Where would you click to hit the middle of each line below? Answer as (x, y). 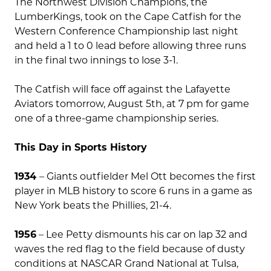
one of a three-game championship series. (118, 119)
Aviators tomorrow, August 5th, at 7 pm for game (132, 104)
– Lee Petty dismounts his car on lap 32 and (142, 235)
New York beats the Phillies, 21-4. (93, 206)
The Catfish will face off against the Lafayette (122, 90)
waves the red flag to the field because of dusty (130, 249)
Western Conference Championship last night (126, 31)
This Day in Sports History (81, 148)
